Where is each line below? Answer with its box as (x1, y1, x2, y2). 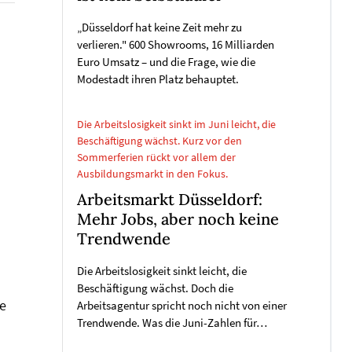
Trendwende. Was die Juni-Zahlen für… (77, 316, 267, 330)
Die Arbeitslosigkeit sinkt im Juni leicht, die (77, 117, 276, 131)
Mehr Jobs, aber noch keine (77, 209, 279, 229)
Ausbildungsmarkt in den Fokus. (77, 167, 228, 181)
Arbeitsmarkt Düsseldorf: (77, 189, 262, 209)
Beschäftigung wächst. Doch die (77, 281, 233, 295)
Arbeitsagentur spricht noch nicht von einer (77, 299, 287, 313)
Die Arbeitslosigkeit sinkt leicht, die (77, 264, 247, 278)
